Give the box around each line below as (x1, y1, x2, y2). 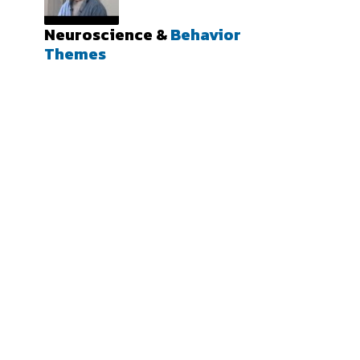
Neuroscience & (44, 22, 170, 47)
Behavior (170, 22, 241, 47)
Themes (44, 42, 106, 66)
